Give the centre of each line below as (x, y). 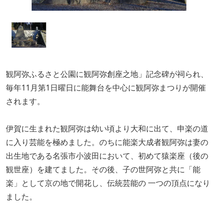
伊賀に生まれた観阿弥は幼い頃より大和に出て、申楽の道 (107, 129)
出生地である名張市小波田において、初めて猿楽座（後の (107, 156)
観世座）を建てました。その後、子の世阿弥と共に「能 (103, 170)
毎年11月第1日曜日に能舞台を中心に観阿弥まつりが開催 (106, 88)
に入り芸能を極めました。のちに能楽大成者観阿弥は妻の (107, 142)
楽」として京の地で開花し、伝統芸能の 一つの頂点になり (108, 183)
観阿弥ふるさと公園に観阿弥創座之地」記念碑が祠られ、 (107, 74)
